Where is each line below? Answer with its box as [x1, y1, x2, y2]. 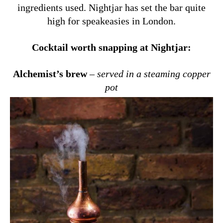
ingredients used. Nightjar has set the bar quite [17, 1, 206, 13]
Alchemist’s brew [12, 68, 87, 79]
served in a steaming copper [97, 68, 211, 79]
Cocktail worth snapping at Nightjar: [32, 41, 191, 53]
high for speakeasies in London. [47, 15, 176, 26]
